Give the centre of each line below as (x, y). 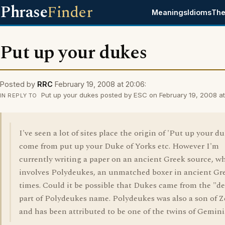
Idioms (200, 12)
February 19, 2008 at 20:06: (100, 84)
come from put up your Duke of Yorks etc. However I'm (119, 146)
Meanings (170, 12)
